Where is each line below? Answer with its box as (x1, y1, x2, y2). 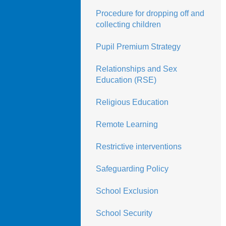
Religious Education (95, 98, 168, 106)
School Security (95, 209, 152, 217)
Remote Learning (95, 120, 158, 129)
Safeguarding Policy (95, 164, 168, 173)
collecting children (95, 20, 161, 29)
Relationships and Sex (95, 65, 177, 73)
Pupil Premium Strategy (95, 42, 181, 51)
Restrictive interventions (95, 142, 182, 151)
